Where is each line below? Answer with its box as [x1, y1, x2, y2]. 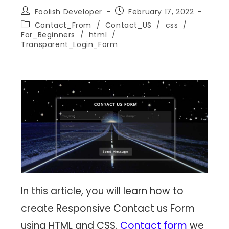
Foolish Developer [34, 6, 103, 17]
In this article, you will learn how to [21, 184, 184, 198]
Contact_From [34, 19, 92, 30]
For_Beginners [21, 29, 76, 40]
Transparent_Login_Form [21, 39, 118, 50]
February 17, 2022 [128, 6, 194, 17]
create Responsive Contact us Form [21, 201, 195, 216]
